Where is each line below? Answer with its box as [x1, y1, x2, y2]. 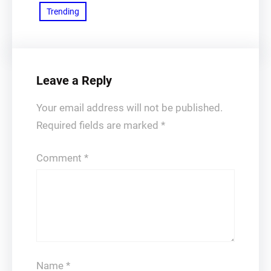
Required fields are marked [36, 119, 161, 131]
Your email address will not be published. [36, 102, 223, 114]
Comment [36, 152, 84, 164]
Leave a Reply [36, 73, 112, 88]
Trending [47, 7, 79, 16]
